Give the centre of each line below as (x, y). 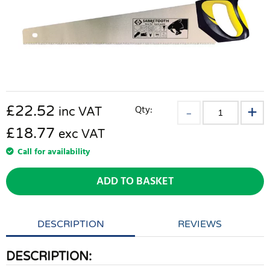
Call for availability (54, 152)
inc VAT (80, 112)
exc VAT (82, 135)
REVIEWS (199, 224)
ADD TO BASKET (135, 182)
